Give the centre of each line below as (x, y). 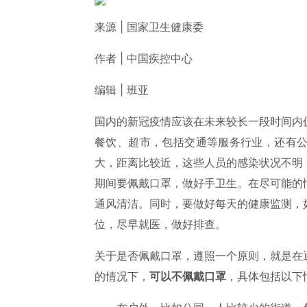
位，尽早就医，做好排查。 (160, 224)
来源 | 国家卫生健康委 (149, 27)
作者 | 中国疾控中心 (144, 58)
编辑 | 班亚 (122, 90)
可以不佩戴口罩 (188, 276)
